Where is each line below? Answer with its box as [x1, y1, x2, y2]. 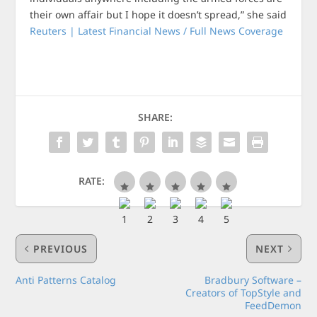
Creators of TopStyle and [185, 286, 301, 299]
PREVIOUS [33, 242, 88, 255]
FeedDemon [244, 299, 301, 312]
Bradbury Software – [204, 273, 301, 287]
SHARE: [137, 110, 173, 124]
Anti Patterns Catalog [16, 273, 117, 287]
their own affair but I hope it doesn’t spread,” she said [30, 8, 287, 21]
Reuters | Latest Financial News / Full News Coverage [30, 24, 284, 38]
